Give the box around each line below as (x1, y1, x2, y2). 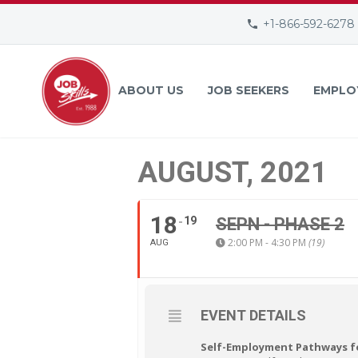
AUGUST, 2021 (137, 156, 328, 189)
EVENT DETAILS (201, 307, 306, 324)
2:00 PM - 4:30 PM (228, 236, 308, 249)
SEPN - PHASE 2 (216, 214, 344, 234)
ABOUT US (118, 83, 184, 97)
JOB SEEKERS (208, 83, 289, 97)
